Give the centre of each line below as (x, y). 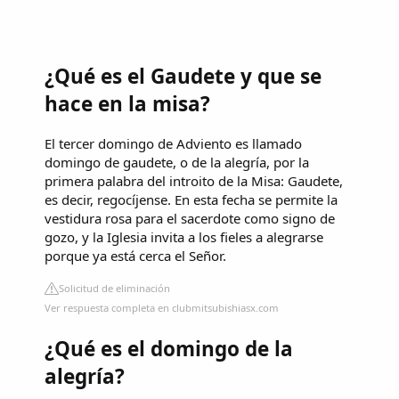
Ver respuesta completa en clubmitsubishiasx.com (162, 307)
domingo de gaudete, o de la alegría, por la (177, 162)
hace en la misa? (127, 104)
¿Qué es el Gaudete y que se (183, 77)
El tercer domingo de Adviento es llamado (173, 143)
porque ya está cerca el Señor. (135, 255)
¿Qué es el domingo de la (169, 348)
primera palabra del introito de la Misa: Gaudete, (194, 180)
